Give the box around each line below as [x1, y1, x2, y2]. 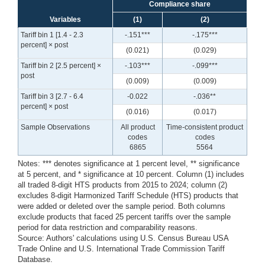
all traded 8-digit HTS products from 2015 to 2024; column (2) [18, 180, 227, 189]
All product [120, 122, 155, 131]
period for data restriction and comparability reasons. [18, 222, 198, 232]
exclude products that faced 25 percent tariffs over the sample [18, 212, 231, 221]
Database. [18, 254, 53, 264]
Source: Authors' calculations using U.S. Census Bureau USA [18, 233, 228, 243]
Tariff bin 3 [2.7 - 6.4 [21, 92, 84, 101]
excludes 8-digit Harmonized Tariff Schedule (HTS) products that [18, 190, 238, 200]
